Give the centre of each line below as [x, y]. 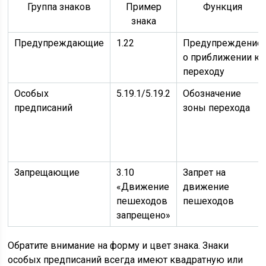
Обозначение [212, 94]
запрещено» [144, 215]
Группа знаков [59, 7]
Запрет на [205, 172]
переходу [204, 72]
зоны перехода [217, 108]
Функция [223, 7]
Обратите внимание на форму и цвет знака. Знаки [118, 246]
